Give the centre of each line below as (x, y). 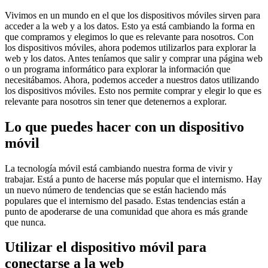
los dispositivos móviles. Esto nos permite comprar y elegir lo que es (133, 90)
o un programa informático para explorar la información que (118, 69)
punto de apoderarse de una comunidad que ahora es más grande (126, 211)
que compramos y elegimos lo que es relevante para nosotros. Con (129, 36)
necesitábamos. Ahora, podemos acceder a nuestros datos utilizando (132, 80)
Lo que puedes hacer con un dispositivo (124, 127)
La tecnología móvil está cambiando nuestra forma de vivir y (119, 168)
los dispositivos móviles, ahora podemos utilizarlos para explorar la (130, 47)
